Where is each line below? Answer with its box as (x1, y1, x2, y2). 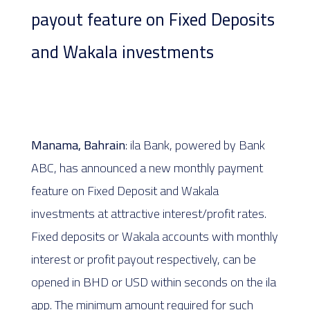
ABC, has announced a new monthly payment (30, 156, 263, 179)
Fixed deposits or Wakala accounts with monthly (30, 225, 278, 248)
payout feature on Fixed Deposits (30, 3, 275, 35)
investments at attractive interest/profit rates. (30, 202, 266, 225)
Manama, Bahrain (30, 134, 125, 156)
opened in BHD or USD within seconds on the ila (30, 271, 276, 293)
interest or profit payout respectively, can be (30, 248, 256, 271)
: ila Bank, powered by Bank (125, 134, 265, 156)
